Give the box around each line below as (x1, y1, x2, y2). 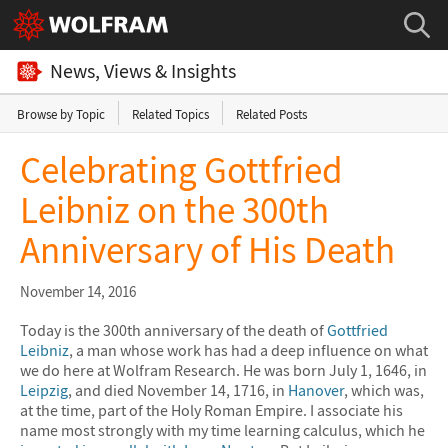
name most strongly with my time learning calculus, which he (20, 420, 425, 441)
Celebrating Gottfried (20, 146, 343, 193)
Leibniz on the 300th (20, 186, 329, 233)
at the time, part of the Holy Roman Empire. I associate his (20, 400, 403, 421)
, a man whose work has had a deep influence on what (69, 340, 428, 361)
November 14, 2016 (20, 282, 136, 301)
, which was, (344, 380, 424, 401)
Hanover (288, 380, 344, 401)
